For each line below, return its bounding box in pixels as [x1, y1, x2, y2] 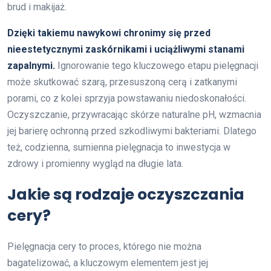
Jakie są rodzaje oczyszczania [7, 183, 244, 205]
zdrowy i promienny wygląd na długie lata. [7, 157, 183, 169]
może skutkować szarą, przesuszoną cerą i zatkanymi [7, 76, 237, 88]
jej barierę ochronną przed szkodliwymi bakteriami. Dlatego [7, 125, 256, 137]
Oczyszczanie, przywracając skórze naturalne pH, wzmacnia [7, 108, 261, 120]
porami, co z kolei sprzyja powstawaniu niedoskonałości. [7, 92, 246, 104]
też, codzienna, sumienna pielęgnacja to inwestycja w [7, 141, 230, 153]
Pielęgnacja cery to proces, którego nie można [7, 240, 201, 252]
